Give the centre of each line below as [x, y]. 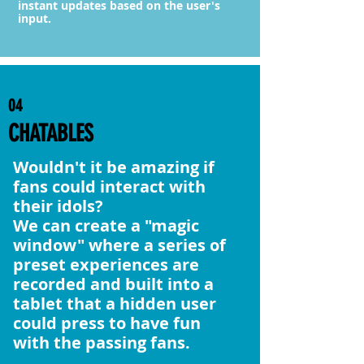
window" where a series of [119, 245]
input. [36, 18]
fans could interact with [109, 186]
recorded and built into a [113, 284]
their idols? [58, 206]
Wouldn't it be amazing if [114, 167]
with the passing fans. [104, 342]
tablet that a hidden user [115, 303]
